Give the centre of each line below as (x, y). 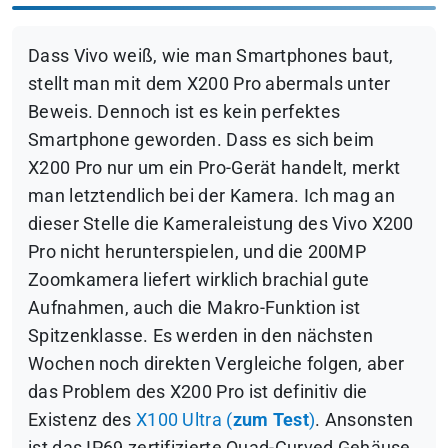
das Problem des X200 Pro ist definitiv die (198, 392)
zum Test (270, 420)
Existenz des (82, 420)
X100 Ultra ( (184, 420)
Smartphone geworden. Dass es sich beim (201, 140)
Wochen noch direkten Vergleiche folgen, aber (216, 364)
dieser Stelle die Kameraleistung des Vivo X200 (221, 224)
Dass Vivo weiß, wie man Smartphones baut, (211, 56)
